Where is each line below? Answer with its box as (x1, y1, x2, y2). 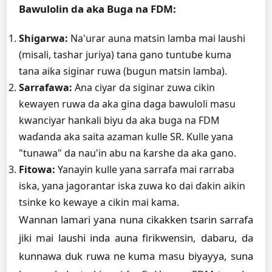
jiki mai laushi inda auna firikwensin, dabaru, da (19, 231, 253, 245)
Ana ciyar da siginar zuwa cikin (72, 81, 215, 94)
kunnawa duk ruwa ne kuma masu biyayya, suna (19, 249, 253, 263)
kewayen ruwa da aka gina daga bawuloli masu (19, 97, 236, 110)
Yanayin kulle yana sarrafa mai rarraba (55, 163, 234, 176)
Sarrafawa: (19, 81, 72, 94)
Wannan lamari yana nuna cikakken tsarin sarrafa (19, 212, 253, 226)
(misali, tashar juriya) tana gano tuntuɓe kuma (19, 48, 231, 61)
